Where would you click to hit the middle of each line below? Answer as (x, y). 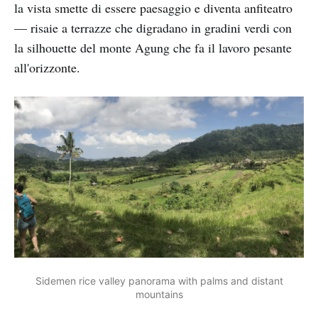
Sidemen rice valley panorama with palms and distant (159, 280)
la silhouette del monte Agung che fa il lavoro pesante (153, 48)
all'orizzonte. (47, 68)
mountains (159, 294)
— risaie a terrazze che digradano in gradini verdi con (153, 28)
